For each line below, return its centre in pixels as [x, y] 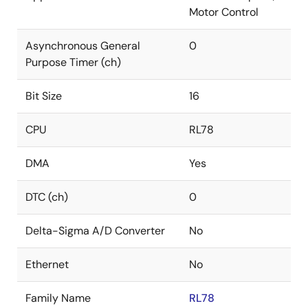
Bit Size [44, 96]
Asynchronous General [83, 46]
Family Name [58, 298]
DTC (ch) [47, 197]
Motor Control [224, 12]
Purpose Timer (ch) [73, 62]
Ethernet [47, 264]
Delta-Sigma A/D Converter [95, 231]
